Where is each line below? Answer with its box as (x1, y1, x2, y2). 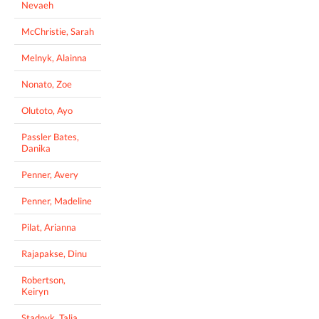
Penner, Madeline (21, 194, 92, 206)
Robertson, (21, 273, 66, 286)
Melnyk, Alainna (21, 51, 87, 63)
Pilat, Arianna (21, 221, 76, 233)
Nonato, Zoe (21, 78, 72, 90)
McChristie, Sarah (21, 25, 94, 37)
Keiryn (21, 285, 48, 297)
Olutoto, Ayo (21, 104, 73, 116)
